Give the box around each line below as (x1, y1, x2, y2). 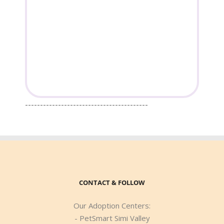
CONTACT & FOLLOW (79, 177, 145, 187)
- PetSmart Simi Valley (74, 212, 150, 223)
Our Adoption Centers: (73, 200, 150, 210)
